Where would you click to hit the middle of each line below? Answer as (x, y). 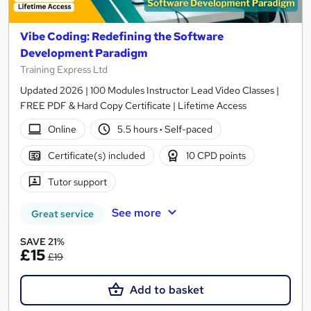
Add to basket (167, 290)
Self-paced (188, 129)
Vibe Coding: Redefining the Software (122, 37)
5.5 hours (139, 129)
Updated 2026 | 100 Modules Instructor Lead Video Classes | (150, 91)
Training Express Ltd (64, 70)
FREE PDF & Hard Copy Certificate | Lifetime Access (133, 106)
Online (62, 129)
